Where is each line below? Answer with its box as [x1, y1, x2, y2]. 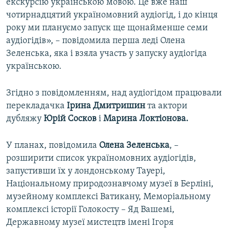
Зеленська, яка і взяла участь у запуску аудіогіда [6, 49, 207, 59]
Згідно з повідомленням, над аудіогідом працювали [6, 88, 222, 99]
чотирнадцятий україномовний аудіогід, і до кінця [6, 10, 218, 21]
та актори [145, 101, 187, 111]
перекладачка [6, 101, 67, 111]
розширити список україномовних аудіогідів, [6, 154, 196, 164]
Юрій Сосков [44, 114, 97, 124]
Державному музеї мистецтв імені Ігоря [6, 218, 174, 228]
